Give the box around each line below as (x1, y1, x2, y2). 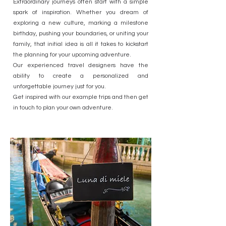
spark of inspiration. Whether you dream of (13, 9, 148, 16)
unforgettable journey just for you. (13, 83, 106, 90)
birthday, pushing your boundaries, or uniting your (13, 30, 148, 37)
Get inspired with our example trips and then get (13, 94, 148, 100)
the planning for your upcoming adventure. (13, 51, 131, 58)
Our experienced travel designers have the (13, 62, 148, 69)
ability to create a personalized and (13, 73, 148, 79)
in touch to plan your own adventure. (13, 104, 113, 111)
